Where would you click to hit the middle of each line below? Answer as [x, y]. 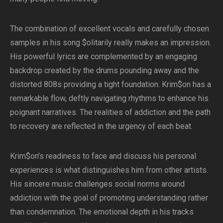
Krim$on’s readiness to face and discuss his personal [103, 156]
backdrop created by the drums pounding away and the [105, 70]
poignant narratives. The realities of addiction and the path [110, 112]
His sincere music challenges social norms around [97, 184]
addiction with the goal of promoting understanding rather [109, 198]
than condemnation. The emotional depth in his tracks [102, 212]
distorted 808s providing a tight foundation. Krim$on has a [111, 84]
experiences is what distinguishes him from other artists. [109, 170]
